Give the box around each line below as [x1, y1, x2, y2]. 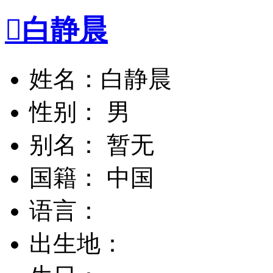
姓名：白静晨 [29, 65, 172, 92]
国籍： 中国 [29, 164, 154, 191]
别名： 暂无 [29, 131, 154, 158]
